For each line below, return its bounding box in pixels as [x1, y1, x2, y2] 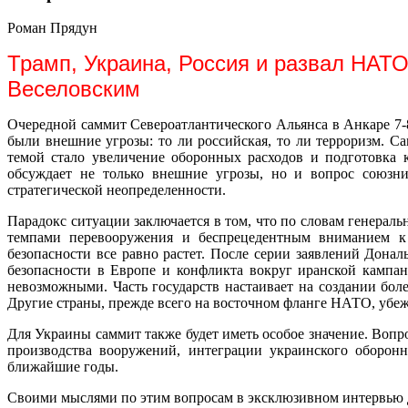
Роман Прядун [7, 20, 97, 36]
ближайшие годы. [7, 359, 118, 375]
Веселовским [7, 76, 140, 102]
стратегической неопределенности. [7, 182, 226, 199]
